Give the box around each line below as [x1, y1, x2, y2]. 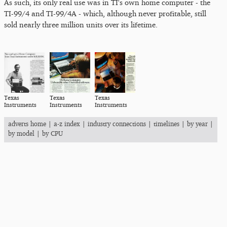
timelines [154, 120, 179, 128]
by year [187, 120, 208, 128]
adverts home [8, 120, 46, 128]
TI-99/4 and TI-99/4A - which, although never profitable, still [4, 9, 206, 18]
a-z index [54, 120, 80, 128]
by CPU [42, 129, 63, 137]
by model [8, 129, 34, 137]
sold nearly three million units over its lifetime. [4, 20, 158, 29]
